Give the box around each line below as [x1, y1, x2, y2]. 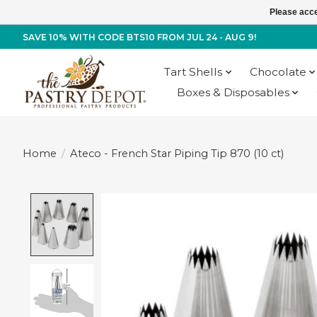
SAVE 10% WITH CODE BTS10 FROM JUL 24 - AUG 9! [23, 31, 256, 42]
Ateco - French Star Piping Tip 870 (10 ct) [69, 146, 284, 160]
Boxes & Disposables [176, 86, 289, 100]
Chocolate [249, 65, 306, 79]
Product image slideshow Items [100, 193, 301, 209]
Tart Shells [164, 65, 223, 79]
